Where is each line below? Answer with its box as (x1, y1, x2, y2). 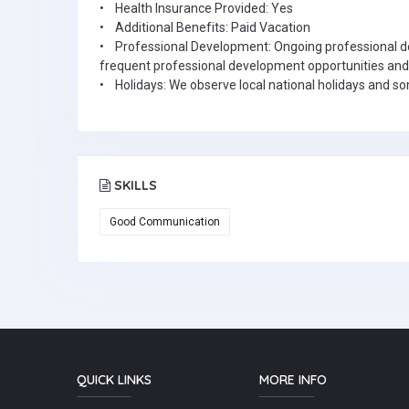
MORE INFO (259, 372, 327, 389)
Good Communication (110, 215, 220, 228)
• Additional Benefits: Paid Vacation (100, 20, 310, 35)
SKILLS (110, 177, 157, 194)
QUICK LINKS (77, 372, 152, 389)
